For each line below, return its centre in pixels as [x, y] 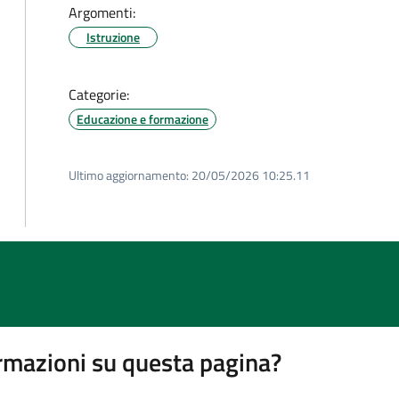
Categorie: [99, 94]
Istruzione [113, 37]
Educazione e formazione [142, 119]
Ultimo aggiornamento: [129, 175]
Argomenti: [102, 12]
